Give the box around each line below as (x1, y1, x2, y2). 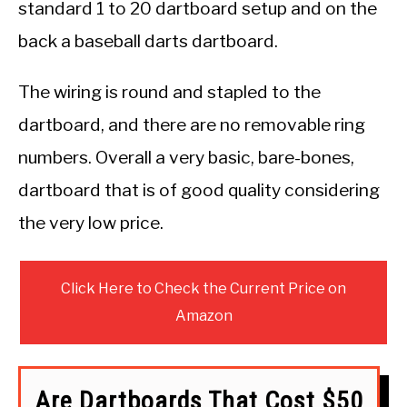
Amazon (174, 307, 233, 325)
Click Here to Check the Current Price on (61, 280, 346, 298)
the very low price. (18, 212, 164, 234)
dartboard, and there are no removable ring (18, 114, 365, 136)
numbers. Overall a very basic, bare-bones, (18, 146, 354, 169)
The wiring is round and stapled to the (18, 81, 321, 104)
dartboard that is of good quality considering (18, 179, 380, 202)
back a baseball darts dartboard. (18, 30, 278, 53)
